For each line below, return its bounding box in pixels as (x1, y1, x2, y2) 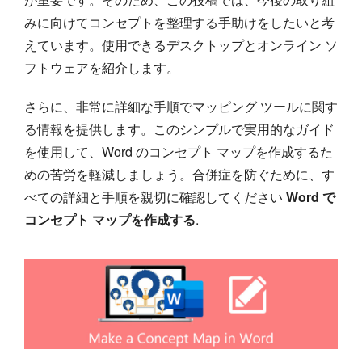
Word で (286, 187, 335, 207)
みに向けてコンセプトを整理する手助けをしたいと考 (24, 13, 335, 32)
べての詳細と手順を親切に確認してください (24, 187, 286, 207)
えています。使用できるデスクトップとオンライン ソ (24, 36, 338, 55)
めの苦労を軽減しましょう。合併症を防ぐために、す (24, 165, 335, 184)
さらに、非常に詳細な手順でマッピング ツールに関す (24, 97, 338, 116)
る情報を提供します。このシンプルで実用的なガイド (24, 120, 335, 139)
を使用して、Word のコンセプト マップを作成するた (24, 142, 333, 162)
